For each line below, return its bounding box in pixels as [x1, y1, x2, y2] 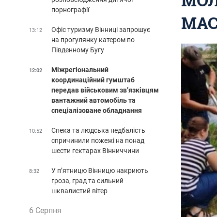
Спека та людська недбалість [51, 126, 145, 134]
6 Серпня [29, 205, 62, 215]
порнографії [51, 5, 89, 14]
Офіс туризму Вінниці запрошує [51, 25, 151, 33]
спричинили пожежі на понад [51, 136, 144, 144]
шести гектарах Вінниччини [51, 146, 139, 155]
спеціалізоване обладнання [51, 106, 142, 114]
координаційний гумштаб [51, 76, 135, 84]
